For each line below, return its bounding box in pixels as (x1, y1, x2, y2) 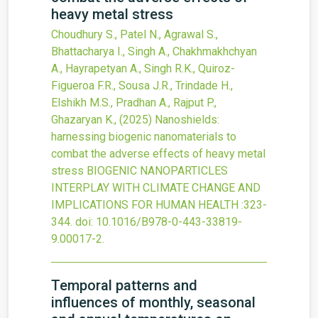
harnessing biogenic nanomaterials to (51, 130, 236, 143)
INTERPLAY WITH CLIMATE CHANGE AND (51, 181, 261, 194)
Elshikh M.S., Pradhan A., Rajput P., (51, 96, 216, 109)
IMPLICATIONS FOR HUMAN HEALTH (51, 198, 238, 212)
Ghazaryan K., (51, 113, 119, 126)
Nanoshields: (155, 113, 219, 126)
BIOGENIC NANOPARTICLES (87, 164, 228, 177)
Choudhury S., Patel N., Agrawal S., (51, 28, 218, 41)
